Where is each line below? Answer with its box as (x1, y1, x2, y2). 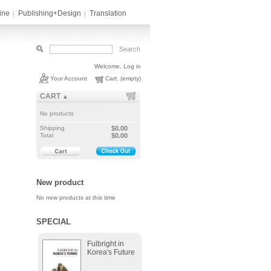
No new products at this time (36, 194, 116, 201)
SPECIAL (36, 217, 71, 226)
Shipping (39, 125, 65, 131)
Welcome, (94, 63, 123, 70)
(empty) (120, 75, 141, 82)
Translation (89, 9, 126, 18)
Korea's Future (87, 248, 135, 256)
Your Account (50, 75, 87, 82)
